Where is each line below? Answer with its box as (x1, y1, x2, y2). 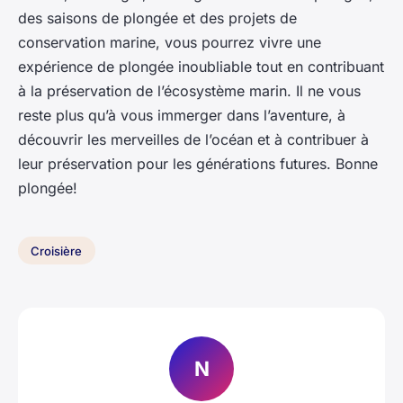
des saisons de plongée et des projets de (18, 8, 297, 27)
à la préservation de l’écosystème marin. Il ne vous (18, 81, 361, 100)
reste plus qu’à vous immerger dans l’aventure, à (18, 105, 345, 124)
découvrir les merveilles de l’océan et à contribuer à (18, 130, 369, 148)
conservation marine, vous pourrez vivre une (18, 32, 321, 51)
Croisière (31, 243, 83, 258)
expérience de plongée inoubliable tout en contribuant (18, 57, 384, 76)
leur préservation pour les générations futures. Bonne (18, 154, 378, 173)
